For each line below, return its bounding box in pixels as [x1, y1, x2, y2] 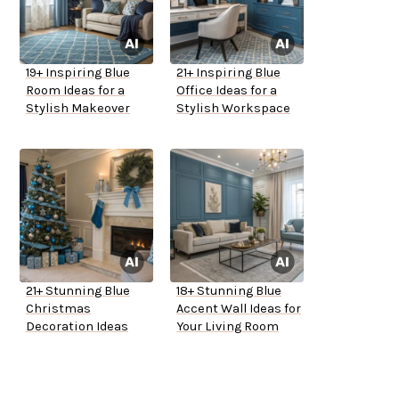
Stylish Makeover [26, 101, 130, 117]
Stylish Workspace [176, 101, 290, 117]
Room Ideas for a [26, 83, 125, 99]
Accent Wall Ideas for [176, 301, 301, 317]
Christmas [26, 301, 91, 317]
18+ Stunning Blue [176, 283, 281, 299]
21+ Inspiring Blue [176, 65, 281, 81]
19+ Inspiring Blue [26, 65, 130, 81]
